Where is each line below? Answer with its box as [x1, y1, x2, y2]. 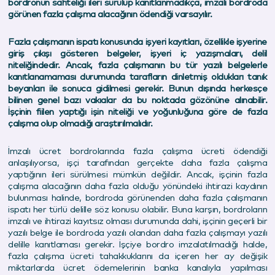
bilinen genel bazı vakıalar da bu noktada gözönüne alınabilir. [8, 95, 267, 105]
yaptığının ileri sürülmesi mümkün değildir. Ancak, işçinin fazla [8, 169, 267, 179]
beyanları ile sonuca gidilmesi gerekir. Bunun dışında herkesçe [8, 83, 267, 93]
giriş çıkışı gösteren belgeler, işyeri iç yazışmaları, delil [8, 48, 267, 58]
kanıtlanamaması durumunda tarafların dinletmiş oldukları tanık [8, 72, 267, 82]
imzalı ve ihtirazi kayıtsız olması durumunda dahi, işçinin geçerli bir [8, 216, 267, 226]
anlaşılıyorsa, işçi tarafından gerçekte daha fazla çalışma [8, 158, 267, 168]
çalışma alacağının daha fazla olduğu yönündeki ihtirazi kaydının [8, 181, 267, 191]
